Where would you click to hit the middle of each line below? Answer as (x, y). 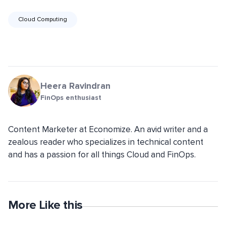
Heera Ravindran (75, 86)
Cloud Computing (43, 20)
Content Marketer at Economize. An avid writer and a (108, 130)
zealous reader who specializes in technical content (106, 142)
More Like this (45, 205)
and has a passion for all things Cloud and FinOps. (102, 155)
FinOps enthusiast (71, 98)
